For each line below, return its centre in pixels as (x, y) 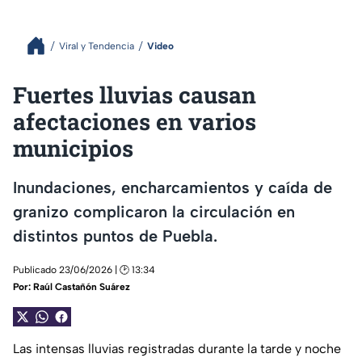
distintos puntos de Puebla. (115, 236)
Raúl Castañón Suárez (82, 287)
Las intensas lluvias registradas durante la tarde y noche (177, 349)
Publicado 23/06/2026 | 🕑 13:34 (84, 270)
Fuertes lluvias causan (135, 95)
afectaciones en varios (135, 122)
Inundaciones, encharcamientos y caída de (173, 187)
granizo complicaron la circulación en (154, 211)
